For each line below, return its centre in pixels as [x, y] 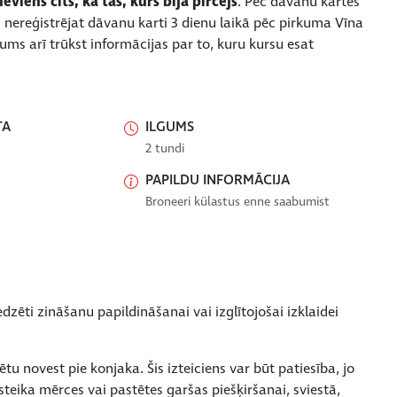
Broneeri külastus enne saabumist [237, 201]
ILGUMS [169, 126]
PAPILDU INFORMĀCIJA [217, 179]
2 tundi [164, 148]
